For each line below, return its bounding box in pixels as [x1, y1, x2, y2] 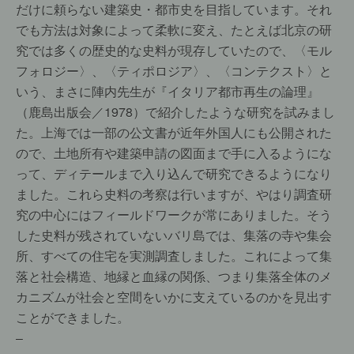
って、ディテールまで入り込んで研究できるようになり [16, 164, 332, 183]
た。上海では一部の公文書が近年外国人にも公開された [16, 123, 332, 141]
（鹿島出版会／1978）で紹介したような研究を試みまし [16, 103, 335, 121]
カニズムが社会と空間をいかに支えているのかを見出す [16, 288, 332, 306]
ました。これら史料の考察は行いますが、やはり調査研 [16, 185, 332, 203]
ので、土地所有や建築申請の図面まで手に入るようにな [16, 144, 332, 162]
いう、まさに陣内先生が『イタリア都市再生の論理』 [16, 82, 319, 100]
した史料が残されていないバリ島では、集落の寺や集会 [16, 226, 332, 244]
